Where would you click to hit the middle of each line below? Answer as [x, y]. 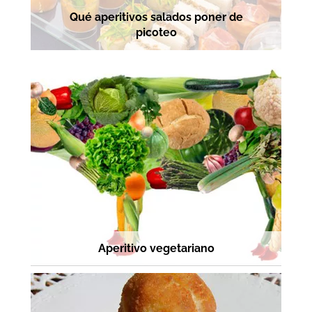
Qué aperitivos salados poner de [156, 17]
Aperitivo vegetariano [156, 249]
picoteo [156, 33]
